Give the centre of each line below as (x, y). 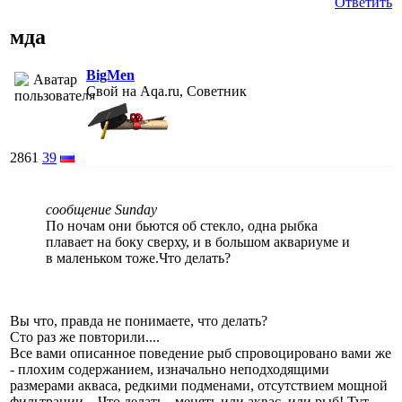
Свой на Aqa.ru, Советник (166, 91)
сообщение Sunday (101, 209)
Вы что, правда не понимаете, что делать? (139, 320)
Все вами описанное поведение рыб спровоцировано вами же (201, 353)
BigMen (110, 74)
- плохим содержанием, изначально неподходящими (170, 369)
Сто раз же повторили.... (85, 336)
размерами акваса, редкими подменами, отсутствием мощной (199, 385)
